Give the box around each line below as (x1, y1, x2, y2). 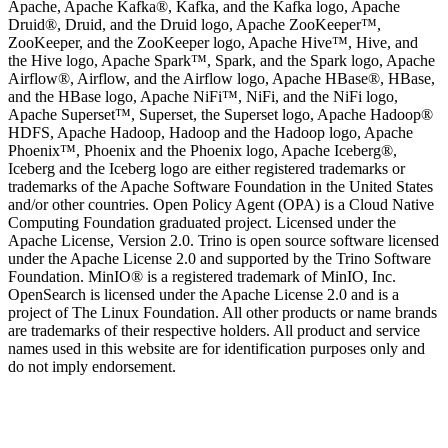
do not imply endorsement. (8, 358, 176, 375)
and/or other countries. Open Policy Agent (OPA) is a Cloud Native (8, 196, 434, 213)
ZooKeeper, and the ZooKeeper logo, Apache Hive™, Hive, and (8, 34, 418, 51)
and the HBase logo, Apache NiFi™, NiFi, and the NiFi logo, (8, 88, 398, 105)
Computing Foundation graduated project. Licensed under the (8, 214, 396, 231)
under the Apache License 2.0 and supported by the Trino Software (8, 250, 431, 267)
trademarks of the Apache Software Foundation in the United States (8, 178, 433, 195)
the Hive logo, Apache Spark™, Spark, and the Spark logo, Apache (8, 52, 435, 69)
